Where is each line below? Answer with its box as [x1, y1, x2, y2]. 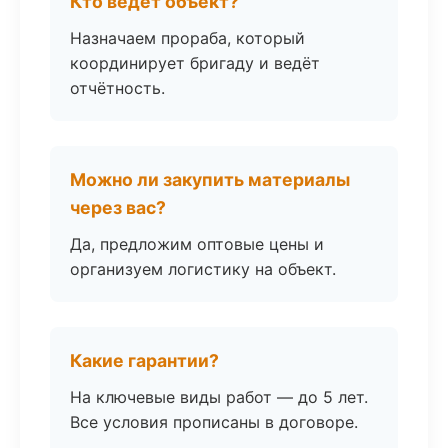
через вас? [70, 197, 166, 218]
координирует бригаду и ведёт [70, 53, 320, 73]
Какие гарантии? [70, 350, 219, 371]
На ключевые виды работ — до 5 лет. [70, 387, 368, 407]
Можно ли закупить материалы [70, 169, 350, 190]
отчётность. [70, 78, 165, 98]
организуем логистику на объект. [70, 259, 336, 279]
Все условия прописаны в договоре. [70, 412, 358, 432]
